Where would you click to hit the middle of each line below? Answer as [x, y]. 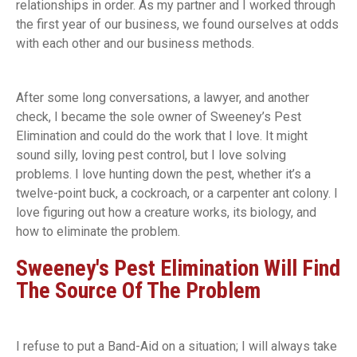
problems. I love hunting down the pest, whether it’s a [163, 175]
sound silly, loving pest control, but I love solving [151, 155]
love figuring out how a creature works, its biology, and [166, 213]
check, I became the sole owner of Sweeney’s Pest [159, 117]
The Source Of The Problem [138, 291]
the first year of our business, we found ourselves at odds [177, 25]
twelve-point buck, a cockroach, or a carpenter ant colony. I [177, 194]
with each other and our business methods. [135, 44]
